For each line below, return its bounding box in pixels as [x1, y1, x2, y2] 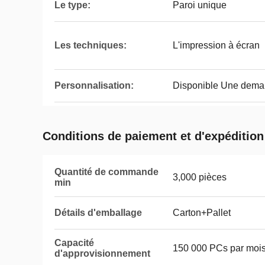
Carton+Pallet [173, 208, 231, 218]
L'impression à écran [173, 40, 260, 50]
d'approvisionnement [54, 248, 150, 258]
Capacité [54, 238, 94, 248]
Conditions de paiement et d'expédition [43, 130, 264, 143]
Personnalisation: [54, 80, 134, 91]
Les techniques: [54, 40, 127, 50]
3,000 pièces [173, 172, 227, 182]
